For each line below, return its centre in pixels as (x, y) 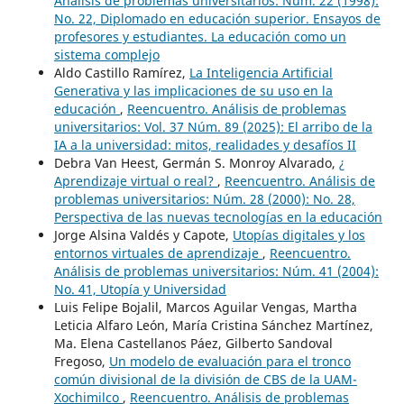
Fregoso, (81, 361)
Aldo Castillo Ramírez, (121, 72)
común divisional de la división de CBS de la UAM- (205, 379)
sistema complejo (106, 54)
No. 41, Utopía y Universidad (140, 289)
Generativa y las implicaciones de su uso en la (193, 90)
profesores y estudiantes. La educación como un (200, 36)
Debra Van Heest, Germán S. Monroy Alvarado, (196, 162)
